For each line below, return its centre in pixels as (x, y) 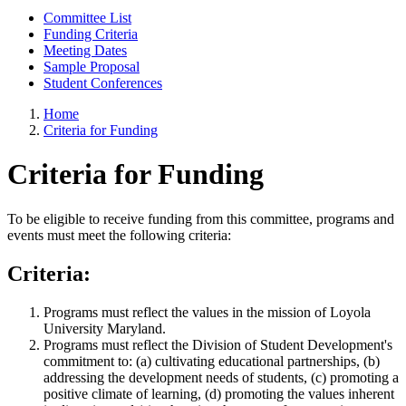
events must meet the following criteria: (119, 235)
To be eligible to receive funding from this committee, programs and (201, 218)
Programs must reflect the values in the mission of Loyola (207, 312)
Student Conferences (103, 82)
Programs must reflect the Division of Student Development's (218, 344)
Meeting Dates (85, 50)
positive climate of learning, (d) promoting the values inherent (219, 393)
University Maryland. (105, 328)
